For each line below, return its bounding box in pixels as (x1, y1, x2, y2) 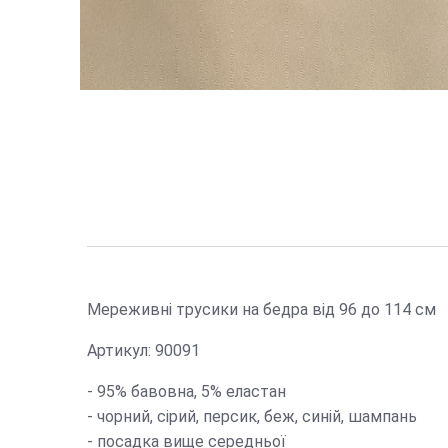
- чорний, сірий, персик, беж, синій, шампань (87, 406, 417, 426)
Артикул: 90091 (87, 340, 200, 360)
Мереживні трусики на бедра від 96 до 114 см (87, 299, 436, 319)
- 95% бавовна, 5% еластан (87, 381, 286, 401)
